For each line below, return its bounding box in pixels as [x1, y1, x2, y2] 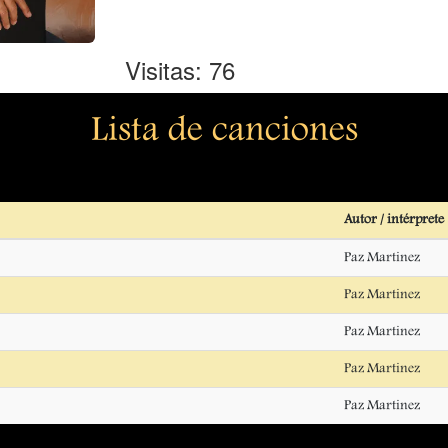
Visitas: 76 [124, 51, 235, 87]
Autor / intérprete [344, 210, 444, 229]
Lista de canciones [90, 109, 358, 155]
